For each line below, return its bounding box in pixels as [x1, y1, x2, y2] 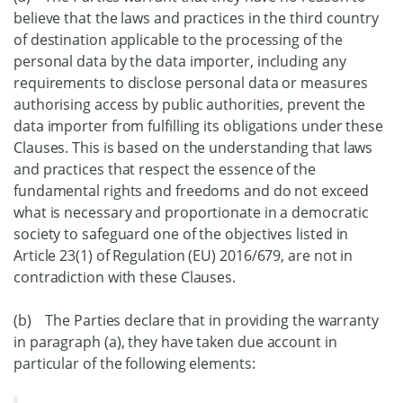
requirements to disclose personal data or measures [13, 73, 368, 93]
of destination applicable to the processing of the [13, 30, 343, 49]
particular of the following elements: [13, 354, 255, 373]
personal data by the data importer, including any [13, 51, 346, 71]
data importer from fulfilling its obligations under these [13, 116, 383, 136]
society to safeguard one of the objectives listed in [13, 224, 349, 244]
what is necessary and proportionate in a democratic [13, 202, 369, 222]
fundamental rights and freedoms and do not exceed [13, 181, 369, 201]
